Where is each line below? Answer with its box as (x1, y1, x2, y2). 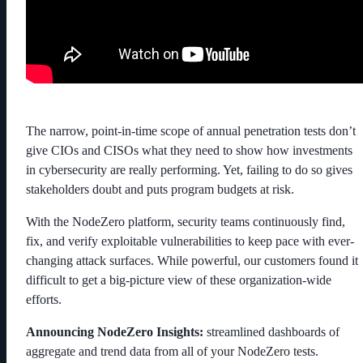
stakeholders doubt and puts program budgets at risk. (26, 181, 294, 196)
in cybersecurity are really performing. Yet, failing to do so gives (26, 162, 352, 177)
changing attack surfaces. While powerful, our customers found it (26, 253, 358, 267)
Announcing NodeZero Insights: (26, 324, 203, 339)
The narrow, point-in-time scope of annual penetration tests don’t (26, 123, 356, 138)
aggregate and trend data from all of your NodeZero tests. (26, 344, 318, 358)
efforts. (26, 292, 62, 306)
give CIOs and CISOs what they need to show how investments (26, 143, 352, 157)
